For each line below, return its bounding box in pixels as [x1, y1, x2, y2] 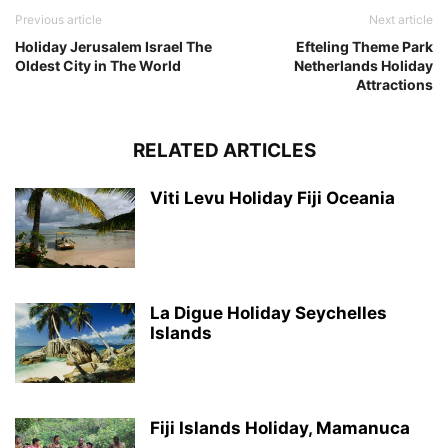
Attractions [356, 76, 433, 94]
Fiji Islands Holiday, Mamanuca [150, 418, 410, 439]
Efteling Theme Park [296, 38, 433, 56]
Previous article [15, 12, 102, 28]
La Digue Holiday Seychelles [150, 303, 387, 324]
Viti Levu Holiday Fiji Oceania [150, 188, 395, 209]
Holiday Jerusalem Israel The [15, 38, 212, 56]
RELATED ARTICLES [132, 139, 316, 163]
